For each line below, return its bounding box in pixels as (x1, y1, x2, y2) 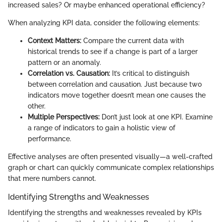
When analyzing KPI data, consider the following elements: (8, 18, 200, 27)
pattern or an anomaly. (28, 58, 101, 66)
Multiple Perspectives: (28, 112, 100, 121)
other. (28, 102, 46, 110)
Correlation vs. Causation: (28, 69, 110, 77)
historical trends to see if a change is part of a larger (28, 47, 198, 55)
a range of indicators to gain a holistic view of (28, 123, 175, 132)
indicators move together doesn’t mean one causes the (28, 91, 206, 99)
